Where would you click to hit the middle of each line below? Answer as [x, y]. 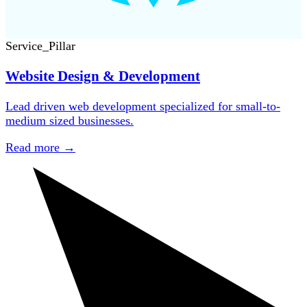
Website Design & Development [103, 76]
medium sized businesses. [70, 120]
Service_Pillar [40, 46]
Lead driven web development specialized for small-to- [143, 106]
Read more [34, 147]
